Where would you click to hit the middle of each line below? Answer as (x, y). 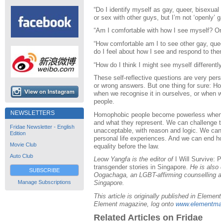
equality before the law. (127, 146)
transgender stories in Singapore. (141, 167)
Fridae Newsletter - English (42, 127)
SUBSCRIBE (44, 170)
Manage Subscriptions (44, 182)
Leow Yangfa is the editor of (134, 159)
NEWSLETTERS (33, 113)
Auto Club (21, 156)
